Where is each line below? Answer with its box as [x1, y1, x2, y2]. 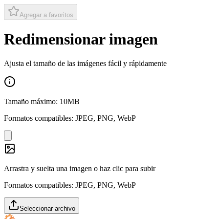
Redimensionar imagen [4, 30, 158, 48]
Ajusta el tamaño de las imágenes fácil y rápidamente [4, 59, 167, 67]
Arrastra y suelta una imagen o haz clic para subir [4, 164, 155, 173]
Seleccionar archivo [20, 204, 75, 212]
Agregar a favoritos [20, 11, 73, 19]
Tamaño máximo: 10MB [4, 97, 80, 106]
